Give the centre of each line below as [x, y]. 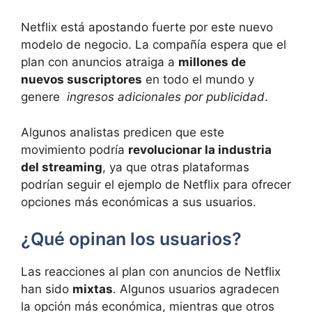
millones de [212, 62]
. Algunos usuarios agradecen [196, 289]
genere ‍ [44, 97]
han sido [47, 289]
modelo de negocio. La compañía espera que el [154, 45]
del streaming [62, 167]
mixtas [93, 289]
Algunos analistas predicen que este [123, 132]
